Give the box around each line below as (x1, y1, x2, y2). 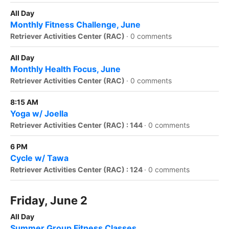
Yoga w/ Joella (10, 108, 68, 119)
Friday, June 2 (10, 194, 87, 208)
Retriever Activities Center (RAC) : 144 (10, 121, 144, 130)
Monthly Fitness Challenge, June (10, 19, 141, 30)
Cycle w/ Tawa (10, 153, 68, 164)
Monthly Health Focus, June (10, 64, 121, 75)
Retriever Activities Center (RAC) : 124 (10, 165, 144, 174)
